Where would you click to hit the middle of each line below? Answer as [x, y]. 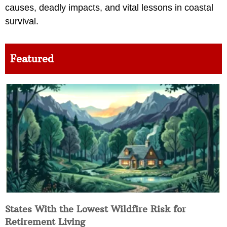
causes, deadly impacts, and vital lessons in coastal [109, 7]
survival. [22, 21]
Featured [32, 58]
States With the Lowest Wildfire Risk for [96, 209]
